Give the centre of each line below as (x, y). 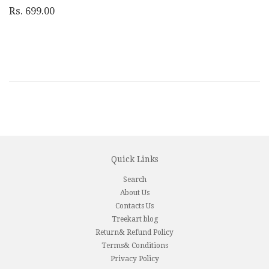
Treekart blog (134, 219)
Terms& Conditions (134, 245)
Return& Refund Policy (134, 232)
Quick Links (134, 159)
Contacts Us (134, 206)
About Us (134, 192)
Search (134, 179)
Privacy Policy (134, 258)
